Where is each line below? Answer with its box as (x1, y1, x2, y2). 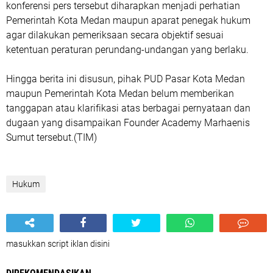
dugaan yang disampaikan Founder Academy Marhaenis (6, 116, 250, 129)
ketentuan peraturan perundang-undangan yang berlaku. (6, 43, 249, 55)
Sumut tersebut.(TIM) (6, 131, 97, 143)
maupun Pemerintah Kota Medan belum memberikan (6, 87, 234, 99)
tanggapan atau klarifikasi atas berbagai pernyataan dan (6, 102, 250, 114)
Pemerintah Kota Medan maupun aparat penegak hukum (6, 14, 250, 26)
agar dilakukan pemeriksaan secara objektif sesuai (6, 29, 224, 41)
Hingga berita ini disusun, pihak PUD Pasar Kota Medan (6, 73, 245, 85)
